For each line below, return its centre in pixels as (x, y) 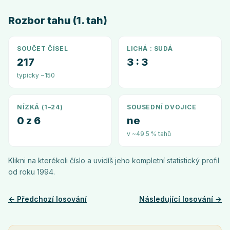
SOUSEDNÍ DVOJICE (162, 107)
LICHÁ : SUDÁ (150, 49)
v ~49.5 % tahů (149, 134)
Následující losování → (180, 199)
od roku (23, 172)
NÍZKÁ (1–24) (40, 107)
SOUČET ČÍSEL (43, 49)
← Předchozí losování (47, 199)
